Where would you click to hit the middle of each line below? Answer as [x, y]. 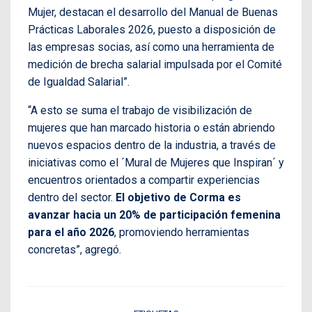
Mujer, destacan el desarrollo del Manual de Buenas [153, 12]
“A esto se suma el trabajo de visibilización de [140, 110]
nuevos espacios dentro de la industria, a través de [152, 145]
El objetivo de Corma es [178, 197]
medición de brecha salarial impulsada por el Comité [155, 64]
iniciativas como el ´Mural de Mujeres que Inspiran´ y [156, 162]
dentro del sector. [72, 197]
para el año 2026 [71, 232]
